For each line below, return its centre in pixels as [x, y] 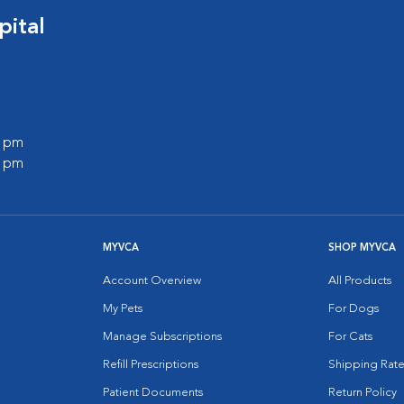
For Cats [350, 337]
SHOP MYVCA [362, 248]
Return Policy [363, 393]
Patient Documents [153, 393]
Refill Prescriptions [151, 365]
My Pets [123, 309]
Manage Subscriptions [162, 337]
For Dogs [353, 309]
